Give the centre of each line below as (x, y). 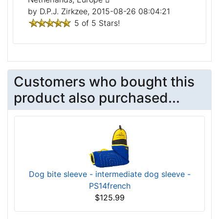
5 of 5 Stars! (97, 23)
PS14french (109, 186)
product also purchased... (97, 98)
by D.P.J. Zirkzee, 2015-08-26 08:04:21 (99, 11)
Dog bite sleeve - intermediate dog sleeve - (109, 174)
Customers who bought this (104, 81)
